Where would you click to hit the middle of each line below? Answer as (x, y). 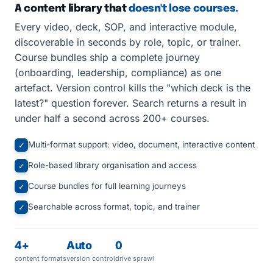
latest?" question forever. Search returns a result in (130, 103)
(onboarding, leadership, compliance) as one (118, 73)
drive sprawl (135, 258)
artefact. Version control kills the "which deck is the (133, 88)
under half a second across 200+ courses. (112, 118)
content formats (41, 258)
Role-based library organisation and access (112, 165)
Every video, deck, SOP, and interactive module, (126, 27)
